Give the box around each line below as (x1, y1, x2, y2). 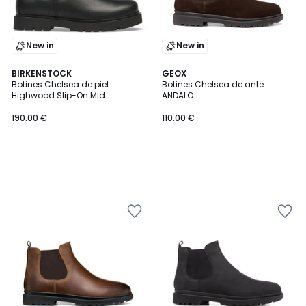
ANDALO (162, 89, 193, 101)
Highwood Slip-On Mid (12, 89, 105, 101)
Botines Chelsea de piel (12, 79, 109, 90)
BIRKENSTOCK (12, 68, 72, 79)
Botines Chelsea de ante (162, 79, 264, 90)
